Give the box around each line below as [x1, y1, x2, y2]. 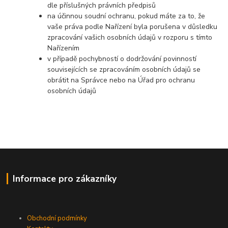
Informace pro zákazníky [12, 173, 117, 185]
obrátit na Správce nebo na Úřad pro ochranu [47, 75, 195, 85]
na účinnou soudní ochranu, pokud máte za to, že [47, 11, 206, 21]
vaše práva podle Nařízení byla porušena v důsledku [47, 22, 218, 32]
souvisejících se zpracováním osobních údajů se [47, 65, 201, 75]
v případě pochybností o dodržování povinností [47, 54, 197, 64]
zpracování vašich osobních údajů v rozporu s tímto [47, 33, 213, 43]
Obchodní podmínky [27, 213, 88, 223]
